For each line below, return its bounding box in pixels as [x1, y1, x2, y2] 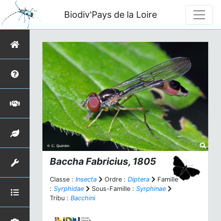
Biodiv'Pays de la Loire [64, 9, 157, 20]
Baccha [50, 155, 84, 168]
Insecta [75, 176, 97, 184]
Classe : [50, 176, 75, 184]
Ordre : [103, 176, 128, 184]
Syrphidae [54, 185, 84, 193]
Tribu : [50, 194, 71, 202]
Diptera [128, 176, 149, 184]
